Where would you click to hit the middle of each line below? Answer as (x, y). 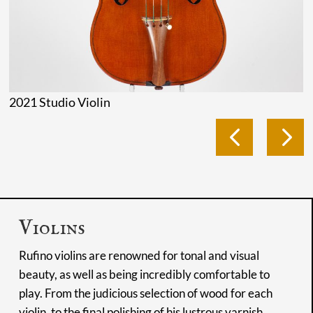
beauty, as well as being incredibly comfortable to (144, 274)
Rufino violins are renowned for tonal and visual (139, 255)
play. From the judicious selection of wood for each (145, 293)
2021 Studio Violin (60, 102)
